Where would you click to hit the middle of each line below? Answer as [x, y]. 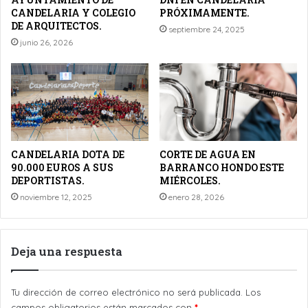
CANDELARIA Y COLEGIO [73, 13]
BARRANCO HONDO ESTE [222, 168]
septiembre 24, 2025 [207, 30]
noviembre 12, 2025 [56, 197]
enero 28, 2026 [196, 197]
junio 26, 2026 [46, 43]
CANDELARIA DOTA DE [68, 155]
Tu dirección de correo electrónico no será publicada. [127, 293]
